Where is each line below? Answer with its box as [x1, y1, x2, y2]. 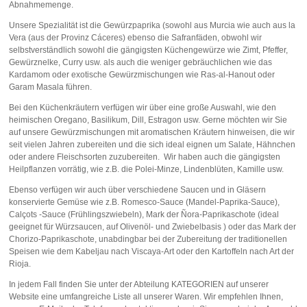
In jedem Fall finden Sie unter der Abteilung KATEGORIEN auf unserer [9, 280, 269, 289]
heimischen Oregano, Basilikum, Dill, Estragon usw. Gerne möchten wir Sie [9, 115, 287, 125]
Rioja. [9, 259, 31, 269]
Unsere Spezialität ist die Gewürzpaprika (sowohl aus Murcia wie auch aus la [9, 21, 295, 30]
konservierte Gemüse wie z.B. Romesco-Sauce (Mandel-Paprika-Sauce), [9, 197, 280, 207]
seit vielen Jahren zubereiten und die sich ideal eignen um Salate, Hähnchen [9, 140, 295, 149]
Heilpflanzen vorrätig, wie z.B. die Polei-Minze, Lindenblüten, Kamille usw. [9, 164, 284, 174]
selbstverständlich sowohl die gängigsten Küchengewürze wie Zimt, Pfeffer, [9, 45, 288, 55]
